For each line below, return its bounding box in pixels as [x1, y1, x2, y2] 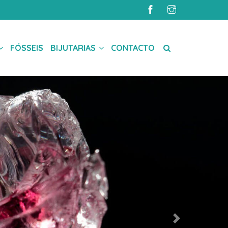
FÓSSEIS [10, 43, 43, 53]
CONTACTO [111, 43, 155, 53]
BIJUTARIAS [50, 43, 98, 53]
